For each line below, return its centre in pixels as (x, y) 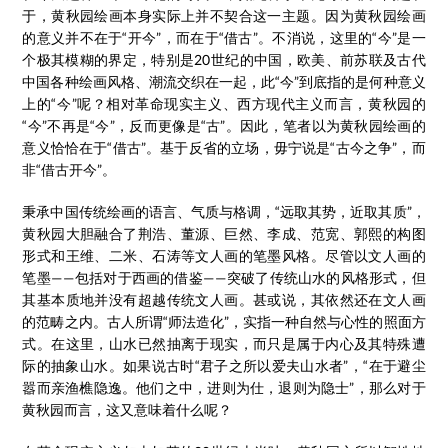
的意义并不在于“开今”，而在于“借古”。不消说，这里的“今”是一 (224, 37)
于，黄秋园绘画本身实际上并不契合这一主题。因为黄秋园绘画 (224, 15)
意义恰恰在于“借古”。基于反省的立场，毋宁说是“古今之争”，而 (224, 147)
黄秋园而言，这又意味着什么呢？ (127, 409)
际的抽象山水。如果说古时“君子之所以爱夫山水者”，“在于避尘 (224, 365)
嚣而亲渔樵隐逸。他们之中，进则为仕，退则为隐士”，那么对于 (224, 387)
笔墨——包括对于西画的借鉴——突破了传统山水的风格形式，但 (224, 277)
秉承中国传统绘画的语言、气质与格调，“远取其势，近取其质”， (224, 211)
